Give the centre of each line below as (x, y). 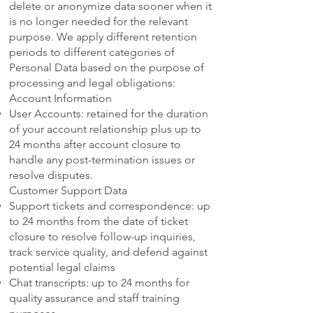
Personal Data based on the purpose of (107, 68)
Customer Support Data (68, 191)
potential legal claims (62, 268)
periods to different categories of (92, 52)
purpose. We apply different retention (103, 37)
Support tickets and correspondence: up (110, 206)
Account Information (60, 99)
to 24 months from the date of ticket (99, 221)
